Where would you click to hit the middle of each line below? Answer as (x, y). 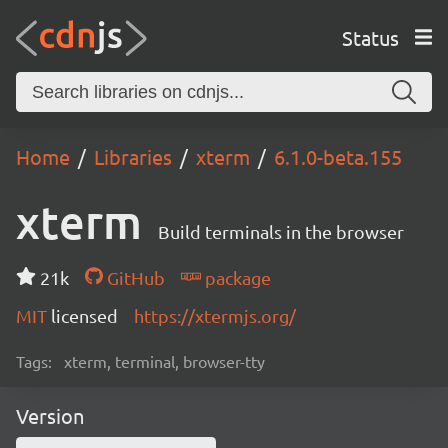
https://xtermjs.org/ (215, 315)
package (235, 277)
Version (50, 415)
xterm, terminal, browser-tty (164, 361)
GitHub (133, 277)
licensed (84, 315)
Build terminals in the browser (281, 231)
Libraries (133, 156)
